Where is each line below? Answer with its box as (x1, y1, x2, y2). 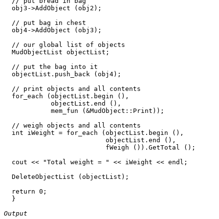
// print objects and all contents (4, 85, 141, 92)
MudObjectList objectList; (4, 48, 109, 56)
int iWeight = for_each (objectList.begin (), (4, 129, 188, 136)
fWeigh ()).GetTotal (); (4, 143, 196, 151)
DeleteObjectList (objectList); (4, 173, 129, 180)
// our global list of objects (4, 41, 125, 48)
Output (4, 209, 27, 217)
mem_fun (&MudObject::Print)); (4, 107, 164, 114)
